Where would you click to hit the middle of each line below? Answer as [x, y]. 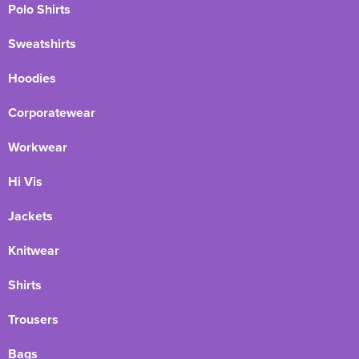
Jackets [30, 216]
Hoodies [32, 78]
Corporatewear [52, 112]
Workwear [38, 147]
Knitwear [34, 250]
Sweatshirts [42, 43]
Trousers [33, 319]
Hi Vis [25, 181]
